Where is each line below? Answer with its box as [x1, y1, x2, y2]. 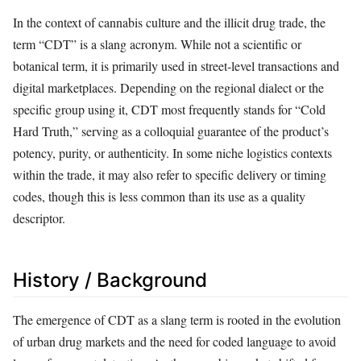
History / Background [13, 268, 207, 293]
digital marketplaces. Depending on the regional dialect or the [13, 79, 324, 97]
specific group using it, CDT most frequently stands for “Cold [13, 101, 326, 118]
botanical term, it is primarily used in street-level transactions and [13, 57, 339, 75]
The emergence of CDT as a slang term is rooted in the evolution [13, 311, 341, 329]
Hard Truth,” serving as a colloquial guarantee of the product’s [13, 122, 329, 140]
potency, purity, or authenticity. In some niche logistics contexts [13, 144, 332, 162]
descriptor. [13, 210, 65, 227]
